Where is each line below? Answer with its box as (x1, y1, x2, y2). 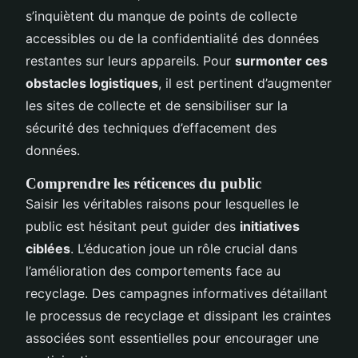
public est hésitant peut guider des (26, 217, 240, 234)
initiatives (240, 217, 300, 234)
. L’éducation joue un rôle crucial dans (70, 240, 297, 257)
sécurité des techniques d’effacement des (26, 119, 276, 136)
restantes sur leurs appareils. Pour (26, 52, 235, 69)
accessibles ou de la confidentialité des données (26, 30, 319, 46)
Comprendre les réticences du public (26, 174, 261, 192)
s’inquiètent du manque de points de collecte (26, 7, 297, 24)
